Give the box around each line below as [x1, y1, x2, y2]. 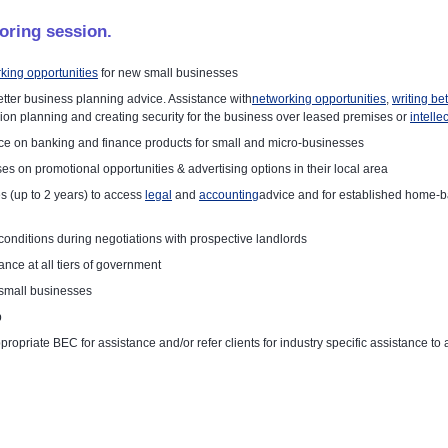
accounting [199, 187, 259, 202]
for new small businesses [98, 65, 238, 80]
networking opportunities [252, 91, 386, 106]
